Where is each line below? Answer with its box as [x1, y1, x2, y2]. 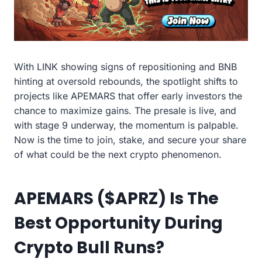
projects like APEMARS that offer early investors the [14, 89, 242, 102]
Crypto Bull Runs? [14, 236, 164, 259]
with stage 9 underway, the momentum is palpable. [14, 119, 239, 131]
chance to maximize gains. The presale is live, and [14, 104, 236, 116]
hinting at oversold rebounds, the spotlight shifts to [14, 75, 238, 87]
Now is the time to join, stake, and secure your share [14, 133, 246, 146]
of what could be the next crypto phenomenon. [14, 148, 222, 160]
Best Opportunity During [14, 211, 223, 235]
